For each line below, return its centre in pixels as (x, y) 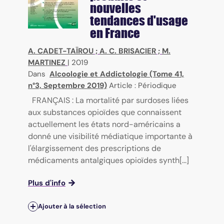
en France (115, 33)
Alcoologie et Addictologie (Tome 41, (117, 74)
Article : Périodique (143, 85)
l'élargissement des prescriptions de (94, 148)
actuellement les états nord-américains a (104, 124)
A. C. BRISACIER (128, 51)
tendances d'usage (139, 20)
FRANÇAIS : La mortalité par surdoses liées (110, 100)
